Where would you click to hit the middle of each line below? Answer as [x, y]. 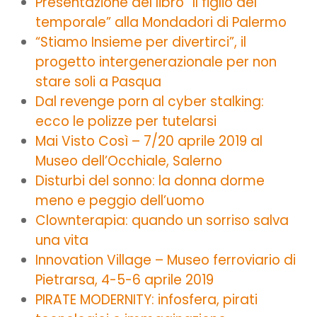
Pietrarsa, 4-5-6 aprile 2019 [125, 279]
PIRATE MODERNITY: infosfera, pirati [146, 299]
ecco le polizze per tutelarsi [126, 121]
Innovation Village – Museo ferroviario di [166, 260]
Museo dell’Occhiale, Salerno [129, 161]
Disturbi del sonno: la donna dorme [150, 180]
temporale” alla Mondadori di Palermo [161, 22]
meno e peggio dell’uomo [120, 200]
